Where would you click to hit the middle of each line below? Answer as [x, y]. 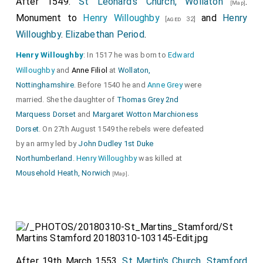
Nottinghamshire [45, 85]
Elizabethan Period [105, 34]
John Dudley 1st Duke [116, 143]
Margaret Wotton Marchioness [146, 114]
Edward [181, 55]
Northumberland [44, 158]
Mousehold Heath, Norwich [63, 173]
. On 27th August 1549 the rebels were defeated [122, 129]
